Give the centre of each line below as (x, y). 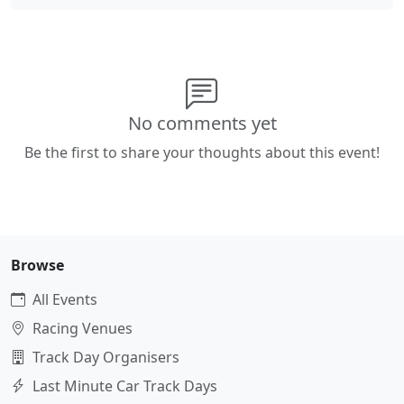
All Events (65, 300)
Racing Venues (83, 329)
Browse (37, 266)
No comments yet (202, 124)
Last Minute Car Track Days (125, 386)
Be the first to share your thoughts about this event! (202, 153)
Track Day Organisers (106, 358)
